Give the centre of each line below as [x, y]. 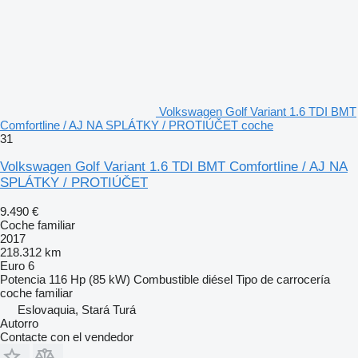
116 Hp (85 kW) [89, 280]
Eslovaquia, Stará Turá [77, 310]
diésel [217, 280]
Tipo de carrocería [283, 280]
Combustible [166, 280]
